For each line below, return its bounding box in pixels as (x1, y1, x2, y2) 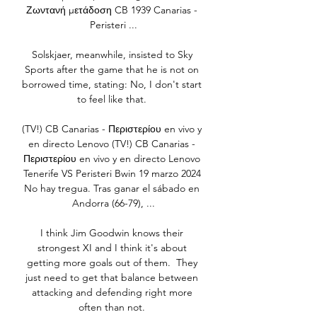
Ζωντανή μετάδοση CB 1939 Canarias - (26, 4, 197, 17)
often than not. (79, 301, 148, 314)
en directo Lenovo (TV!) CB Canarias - (28, 137, 195, 151)
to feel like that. (77, 93, 149, 106)
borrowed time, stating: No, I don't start (22, 78, 202, 91)
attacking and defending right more (31, 286, 192, 299)
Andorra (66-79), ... (71, 197, 155, 210)
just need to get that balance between (25, 271, 198, 284)
